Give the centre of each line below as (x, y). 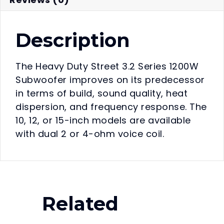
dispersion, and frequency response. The (111, 106)
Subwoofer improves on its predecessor (110, 79)
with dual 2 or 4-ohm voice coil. (90, 133)
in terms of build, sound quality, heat (101, 93)
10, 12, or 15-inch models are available (103, 120)
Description (73, 40)
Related (80, 203)
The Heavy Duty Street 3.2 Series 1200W (107, 66)
